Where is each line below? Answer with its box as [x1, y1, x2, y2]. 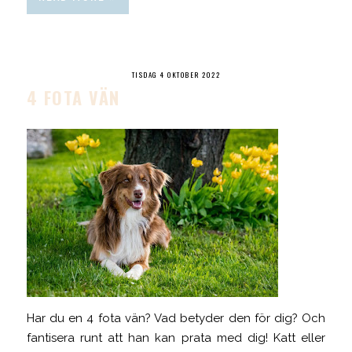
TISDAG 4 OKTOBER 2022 [131, 68, 221, 80]
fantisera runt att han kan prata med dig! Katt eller [26, 330, 326, 345]
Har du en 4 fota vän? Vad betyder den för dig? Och [26, 310, 326, 325]
